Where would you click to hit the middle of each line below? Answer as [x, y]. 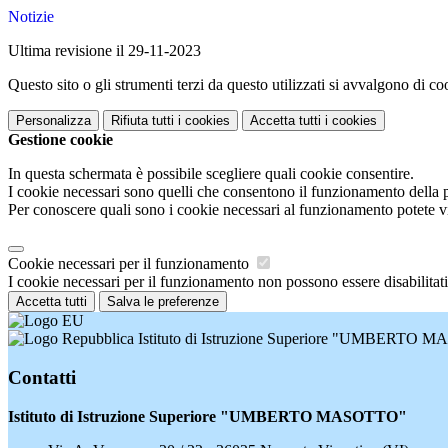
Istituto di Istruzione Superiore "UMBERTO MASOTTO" [207, 416]
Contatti [42, 377]
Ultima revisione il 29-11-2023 [104, 51]
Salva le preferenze [163, 302]
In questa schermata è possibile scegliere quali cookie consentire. [211, 174]
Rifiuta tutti [142, 121]
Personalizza [53, 121]
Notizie [31, 17]
